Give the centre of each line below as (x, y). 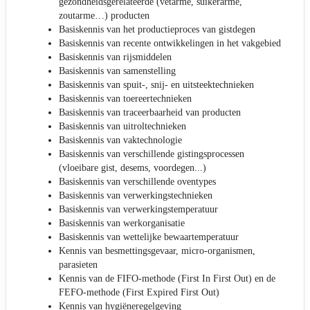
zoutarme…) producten (104, 16)
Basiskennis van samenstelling (117, 71)
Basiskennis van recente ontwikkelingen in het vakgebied (170, 44)
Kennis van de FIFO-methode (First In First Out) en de (167, 279)
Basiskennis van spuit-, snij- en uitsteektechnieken (156, 85)
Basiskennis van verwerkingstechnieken (136, 196)
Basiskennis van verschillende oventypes (137, 182)
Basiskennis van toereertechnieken (125, 99)
